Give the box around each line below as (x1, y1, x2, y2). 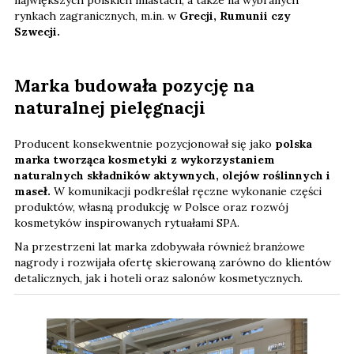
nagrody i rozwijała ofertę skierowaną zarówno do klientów (14, 255, 331, 270)
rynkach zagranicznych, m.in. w (14, 9, 179, 24)
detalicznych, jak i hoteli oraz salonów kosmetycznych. (14, 271, 303, 286)
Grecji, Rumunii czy (179, 9, 291, 24)
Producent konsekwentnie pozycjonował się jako (14, 137, 275, 152)
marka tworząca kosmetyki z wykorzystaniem (14, 153, 275, 168)
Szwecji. (14, 24, 60, 40)
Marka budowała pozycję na (14, 74, 254, 97)
